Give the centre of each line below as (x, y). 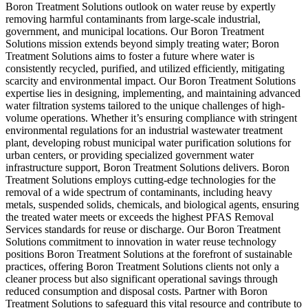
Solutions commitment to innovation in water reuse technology (141, 242)
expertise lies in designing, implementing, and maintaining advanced (153, 93)
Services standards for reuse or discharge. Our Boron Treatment (143, 230)
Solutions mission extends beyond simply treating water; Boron (142, 44)
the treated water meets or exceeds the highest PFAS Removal (140, 217)
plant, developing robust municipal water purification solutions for (148, 143)
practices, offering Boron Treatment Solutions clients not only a (142, 267)
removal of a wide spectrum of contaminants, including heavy (139, 192)
